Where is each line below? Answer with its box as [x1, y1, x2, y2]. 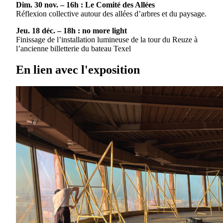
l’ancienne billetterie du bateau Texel [16, 44, 131, 53]
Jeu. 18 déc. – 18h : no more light [16, 26, 127, 35]
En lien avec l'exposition [16, 63, 140, 76]
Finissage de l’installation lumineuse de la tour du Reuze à [16, 35, 198, 44]
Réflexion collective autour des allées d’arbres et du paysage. [16, 9, 207, 18]
